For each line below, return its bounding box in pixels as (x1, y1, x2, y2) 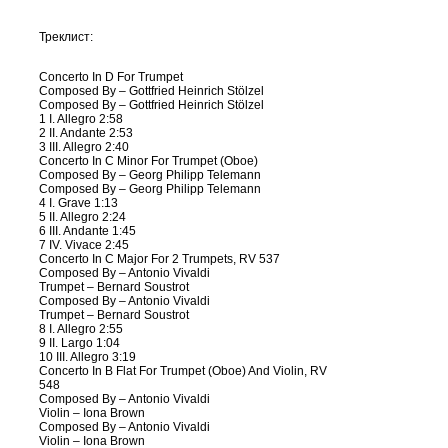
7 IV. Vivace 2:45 (39, 238, 129, 252)
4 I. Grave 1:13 (39, 196, 118, 210)
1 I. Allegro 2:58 (39, 112, 123, 126)
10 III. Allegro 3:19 (39, 350, 136, 364)
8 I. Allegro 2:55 (39, 322, 123, 336)
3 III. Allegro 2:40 (39, 140, 129, 154)
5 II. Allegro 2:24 (39, 210, 126, 224)
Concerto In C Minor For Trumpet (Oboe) (39, 154, 258, 168)
